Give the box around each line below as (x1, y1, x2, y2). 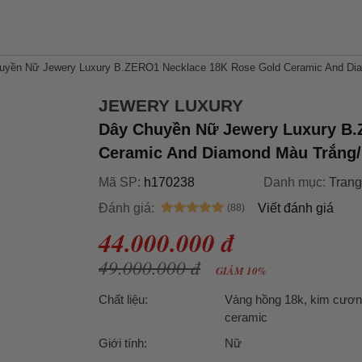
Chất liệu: (99, 293, 148, 306)
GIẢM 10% (213, 263, 267, 278)
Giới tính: (99, 336, 147, 350)
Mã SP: (99, 175, 144, 189)
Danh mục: (263, 175, 329, 189)
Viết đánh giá (258, 201, 334, 215)
